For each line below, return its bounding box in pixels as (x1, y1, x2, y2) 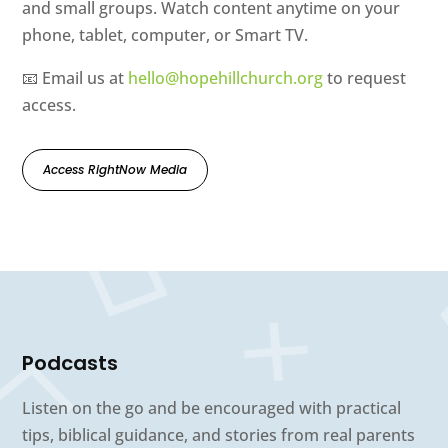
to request (323, 67, 407, 90)
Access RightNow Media (43, 161, 188, 179)
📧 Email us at (22, 67, 129, 90)
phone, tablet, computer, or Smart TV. (22, 24, 309, 47)
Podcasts (22, 349, 119, 378)
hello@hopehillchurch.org (128, 67, 324, 90)
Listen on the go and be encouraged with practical (22, 397, 402, 420)
